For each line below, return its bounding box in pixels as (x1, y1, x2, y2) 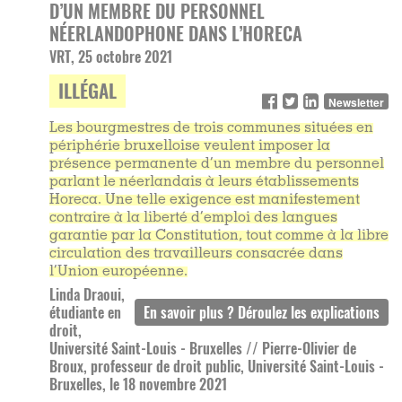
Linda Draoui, (49, 284, 125, 306)
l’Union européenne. (49, 265, 188, 280)
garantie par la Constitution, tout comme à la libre (49, 229, 389, 244)
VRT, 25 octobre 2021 (49, 46, 172, 68)
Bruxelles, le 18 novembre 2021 (49, 373, 227, 396)
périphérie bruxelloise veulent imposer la (49, 139, 330, 154)
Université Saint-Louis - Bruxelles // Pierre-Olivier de (49, 337, 356, 360)
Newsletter (328, 94, 384, 111)
